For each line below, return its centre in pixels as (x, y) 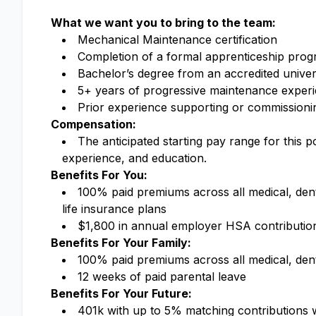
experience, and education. (136, 158)
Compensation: (96, 124)
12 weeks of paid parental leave (162, 276)
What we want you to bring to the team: (165, 23)
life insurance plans (114, 209)
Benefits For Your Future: (123, 293)
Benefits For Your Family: (122, 243)
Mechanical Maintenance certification (177, 39)
